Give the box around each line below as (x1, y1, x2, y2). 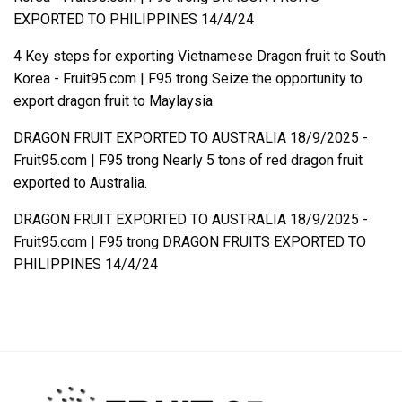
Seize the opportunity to (212, 70, 363, 88)
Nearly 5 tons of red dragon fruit (162, 152, 363, 170)
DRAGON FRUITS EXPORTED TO (162, 233, 366, 251)
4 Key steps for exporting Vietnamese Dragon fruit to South (13, 48, 386, 66)
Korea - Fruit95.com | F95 (13, 70, 172, 88)
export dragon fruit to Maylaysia (13, 92, 213, 110)
